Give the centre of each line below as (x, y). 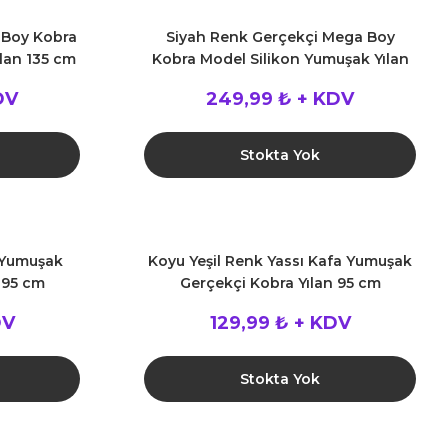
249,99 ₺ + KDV (280, 99)
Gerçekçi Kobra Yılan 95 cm (280, 283)
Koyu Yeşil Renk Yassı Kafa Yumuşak (280, 261)
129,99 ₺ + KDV (280, 323)
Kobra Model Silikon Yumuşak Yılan (280, 59)
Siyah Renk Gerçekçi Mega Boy (280, 37)
